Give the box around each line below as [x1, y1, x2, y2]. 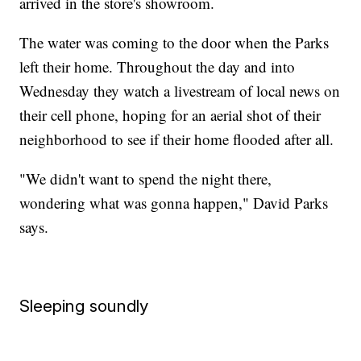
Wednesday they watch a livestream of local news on [19, 80, 341, 101]
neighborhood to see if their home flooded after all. [19, 128, 334, 149]
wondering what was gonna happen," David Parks [19, 192, 329, 213]
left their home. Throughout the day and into [19, 56, 296, 77]
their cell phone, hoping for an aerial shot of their [19, 104, 322, 125]
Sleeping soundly [19, 295, 149, 316]
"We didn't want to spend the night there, [19, 168, 272, 189]
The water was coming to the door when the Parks [19, 31, 330, 52]
